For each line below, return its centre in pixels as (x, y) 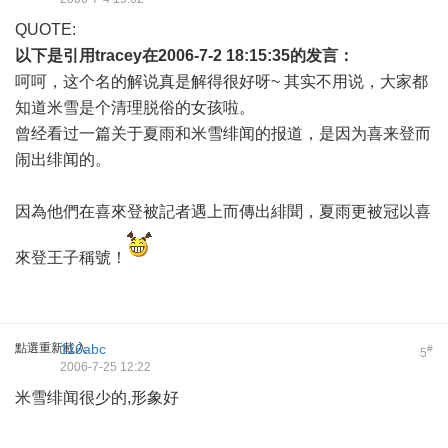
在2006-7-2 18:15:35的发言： (248, 55)
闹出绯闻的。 (63, 159)
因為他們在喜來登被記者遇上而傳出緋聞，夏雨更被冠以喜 (223, 211)
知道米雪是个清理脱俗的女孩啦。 (135, 107)
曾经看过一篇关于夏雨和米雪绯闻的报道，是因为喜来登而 (223, 133)
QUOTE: (45, 29)
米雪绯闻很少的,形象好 (97, 397)
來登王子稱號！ (71, 257)
